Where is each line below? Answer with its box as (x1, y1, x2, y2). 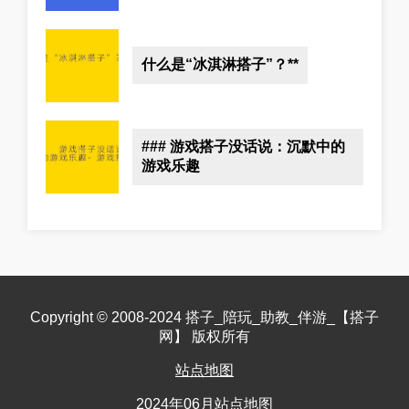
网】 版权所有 (159, 328, 250, 344)
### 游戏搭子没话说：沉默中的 (142, 138, 345, 154)
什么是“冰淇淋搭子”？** (142, 57, 299, 73)
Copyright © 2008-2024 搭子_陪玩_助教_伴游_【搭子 (30, 309, 379, 325)
